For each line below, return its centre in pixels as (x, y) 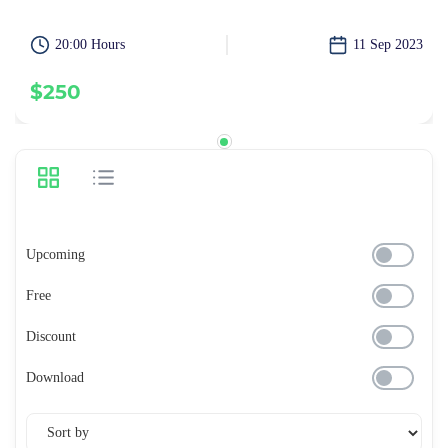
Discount (51, 336)
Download (55, 377)
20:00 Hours (90, 44)
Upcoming (55, 255)
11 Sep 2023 (388, 44)
